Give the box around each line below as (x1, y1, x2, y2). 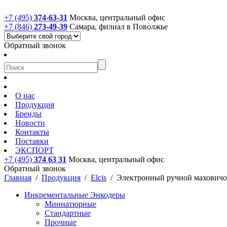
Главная (4, 173, 31, 182)
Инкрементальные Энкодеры (24, 191, 125, 199)
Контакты (15, 128, 49, 136)
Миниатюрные (45, 200, 96, 208)
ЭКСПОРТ (15, 146, 54, 155)
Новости (15, 119, 45, 127)
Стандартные (45, 209, 91, 217)
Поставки (15, 137, 49, 145)
